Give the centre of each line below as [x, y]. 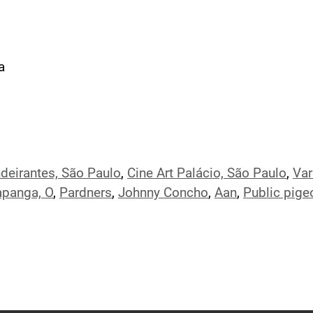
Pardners [86, 193]
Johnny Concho [163, 193]
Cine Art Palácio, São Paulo [207, 173]
